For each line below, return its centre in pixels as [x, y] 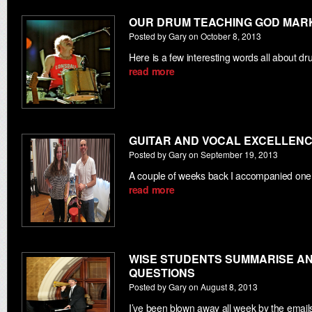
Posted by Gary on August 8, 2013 [193, 287]
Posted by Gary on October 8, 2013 [195, 36]
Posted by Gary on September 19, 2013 [203, 154]
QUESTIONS [162, 273]
